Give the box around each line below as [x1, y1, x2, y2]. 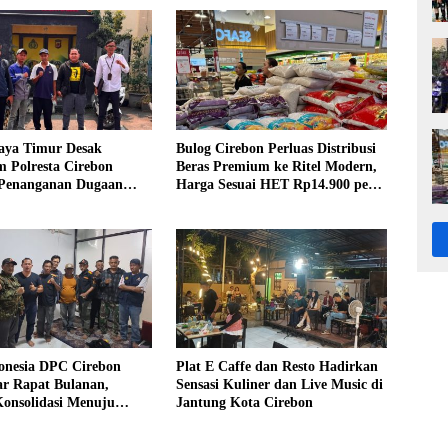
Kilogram [175, 194, 234, 210]
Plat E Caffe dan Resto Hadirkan [175, 358, 378, 374]
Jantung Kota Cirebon [175, 394, 313, 410]
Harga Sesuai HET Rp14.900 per [175, 176, 374, 192]
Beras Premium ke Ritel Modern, [175, 158, 377, 174]
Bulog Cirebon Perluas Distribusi [175, 140, 376, 156]
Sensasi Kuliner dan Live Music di [175, 376, 383, 392]
